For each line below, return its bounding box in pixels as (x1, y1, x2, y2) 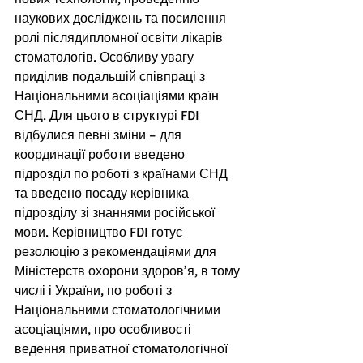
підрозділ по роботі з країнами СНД (15, 166, 231, 183)
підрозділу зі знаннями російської (15, 205, 218, 222)
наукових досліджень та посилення (15, 11, 229, 28)
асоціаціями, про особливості (15, 322, 194, 339)
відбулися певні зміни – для (15, 127, 185, 144)
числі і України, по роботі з (15, 283, 175, 300)
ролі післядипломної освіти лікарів (15, 30, 226, 47)
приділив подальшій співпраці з (15, 69, 208, 86)
